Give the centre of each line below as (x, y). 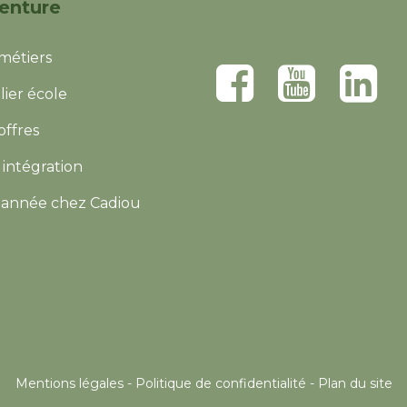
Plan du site (355, 384)
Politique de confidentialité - (226, 384)
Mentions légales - (75, 384)
